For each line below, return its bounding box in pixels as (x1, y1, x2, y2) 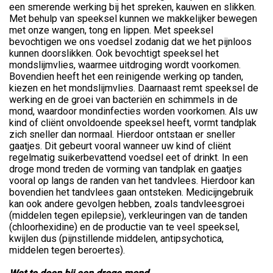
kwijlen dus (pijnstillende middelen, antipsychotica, (9, 233, 224, 245)
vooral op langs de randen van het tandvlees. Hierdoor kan (9, 175, 255, 187)
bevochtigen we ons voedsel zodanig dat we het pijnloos (9, 36, 252, 48)
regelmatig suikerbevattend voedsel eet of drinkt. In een (9, 152, 248, 164)
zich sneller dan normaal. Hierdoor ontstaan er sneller (9, 129, 235, 141)
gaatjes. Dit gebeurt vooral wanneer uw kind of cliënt (9, 140, 231, 152)
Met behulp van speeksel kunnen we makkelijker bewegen (9, 13, 257, 25)
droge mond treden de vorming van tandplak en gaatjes (9, 163, 242, 175)
